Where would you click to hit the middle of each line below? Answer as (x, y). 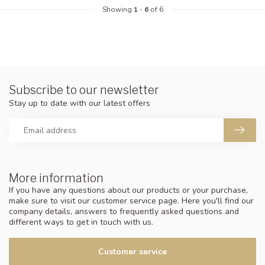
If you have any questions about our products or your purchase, (128, 190)
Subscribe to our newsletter (84, 90)
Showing (118, 10)
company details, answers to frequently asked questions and (124, 212)
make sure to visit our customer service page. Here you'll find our (131, 201)
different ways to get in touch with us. (81, 222)
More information (56, 178)
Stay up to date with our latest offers (80, 104)
